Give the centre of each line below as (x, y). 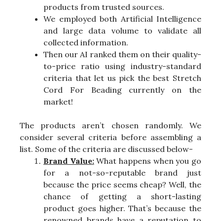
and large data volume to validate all (122, 31)
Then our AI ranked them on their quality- (122, 55)
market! (58, 102)
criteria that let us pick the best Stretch (122, 78)
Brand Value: (69, 161)
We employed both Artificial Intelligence (122, 19)
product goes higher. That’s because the (122, 208)
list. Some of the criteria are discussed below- (106, 149)
